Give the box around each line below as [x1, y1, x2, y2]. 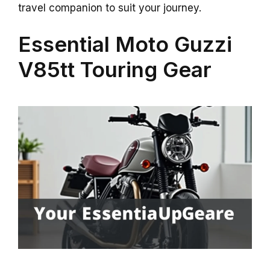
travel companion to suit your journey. [18, 2, 201, 14]
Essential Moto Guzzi [18, 31, 232, 57]
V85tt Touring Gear [18, 56, 212, 82]
